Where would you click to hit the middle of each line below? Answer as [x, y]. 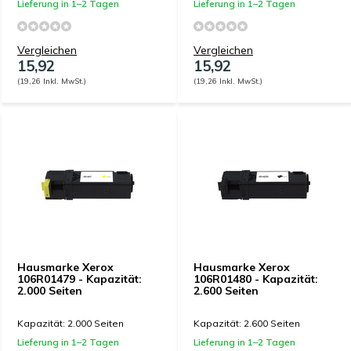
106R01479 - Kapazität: [80, 279]
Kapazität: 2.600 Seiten [247, 323]
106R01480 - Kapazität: [256, 279]
